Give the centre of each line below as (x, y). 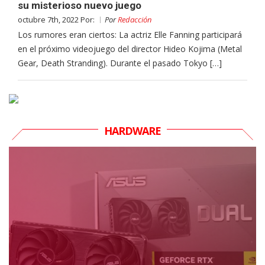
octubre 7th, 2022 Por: (57, 19)
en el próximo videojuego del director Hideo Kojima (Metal (130, 49)
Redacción (135, 19)
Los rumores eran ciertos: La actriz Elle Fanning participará (130, 34)
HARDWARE (132, 130)
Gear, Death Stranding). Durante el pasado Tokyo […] (120, 63)
